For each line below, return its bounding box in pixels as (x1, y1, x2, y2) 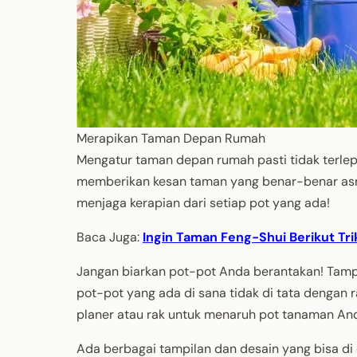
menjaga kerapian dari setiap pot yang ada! (76, 194, 330, 211)
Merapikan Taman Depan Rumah (76, 129, 265, 147)
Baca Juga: (76, 228, 143, 245)
